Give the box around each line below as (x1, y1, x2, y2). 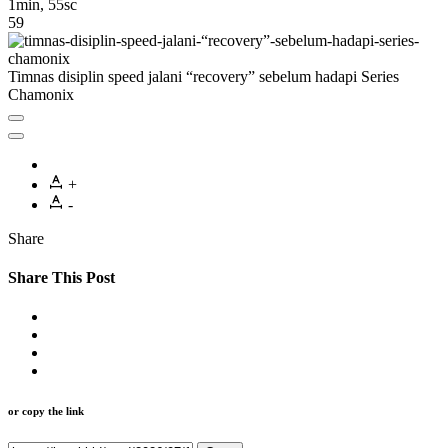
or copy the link (8, 405, 84, 418)
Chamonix (8, 85, 74, 103)
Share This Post (8, 269, 115, 287)
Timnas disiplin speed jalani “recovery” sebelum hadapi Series (8, 67, 399, 85)
